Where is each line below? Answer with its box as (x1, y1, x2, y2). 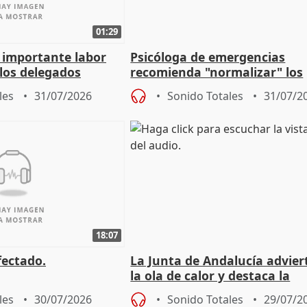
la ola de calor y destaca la (130, 267, 291, 284)
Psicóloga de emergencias (130, 49, 286, 66)
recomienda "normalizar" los (130, 64, 304, 81)
